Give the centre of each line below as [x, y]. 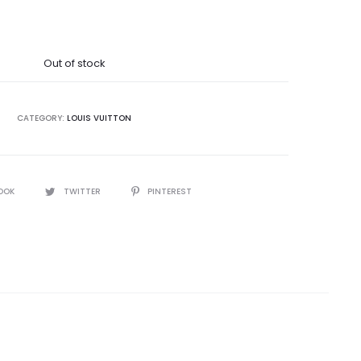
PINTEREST [169, 191]
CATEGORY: [42, 118]
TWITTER [83, 191]
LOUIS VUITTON [99, 118]
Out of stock [74, 63]
